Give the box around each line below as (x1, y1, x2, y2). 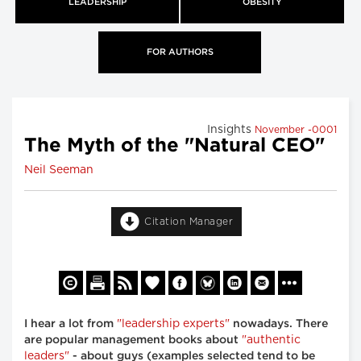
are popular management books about (24, 334, 242, 345)
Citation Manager (144, 217, 233, 227)
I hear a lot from (24, 318, 117, 329)
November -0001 (255, 125, 337, 135)
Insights (207, 124, 255, 136)
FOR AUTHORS (146, 48, 214, 56)
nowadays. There (230, 318, 328, 329)
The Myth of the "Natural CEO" (24, 137, 325, 156)
